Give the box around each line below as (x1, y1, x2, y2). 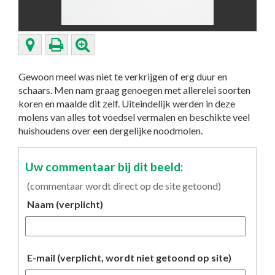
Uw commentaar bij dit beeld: (25, 160, 184, 174)
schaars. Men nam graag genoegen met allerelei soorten (18, 84, 250, 96)
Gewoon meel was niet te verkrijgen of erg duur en (18, 71, 227, 82)
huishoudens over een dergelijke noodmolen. (18, 125, 203, 136)
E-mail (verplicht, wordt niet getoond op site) (27, 252, 231, 264)
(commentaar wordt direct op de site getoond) (27, 180, 221, 192)
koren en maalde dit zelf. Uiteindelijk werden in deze (18, 98, 235, 109)
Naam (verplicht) (27, 198, 103, 210)
